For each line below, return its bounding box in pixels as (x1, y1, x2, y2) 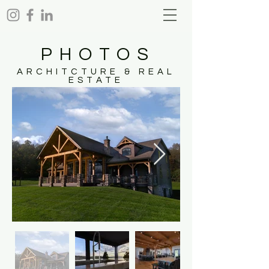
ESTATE (68, 76, 124, 85)
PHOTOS (40, 45, 156, 64)
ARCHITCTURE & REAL (17, 67, 175, 76)
